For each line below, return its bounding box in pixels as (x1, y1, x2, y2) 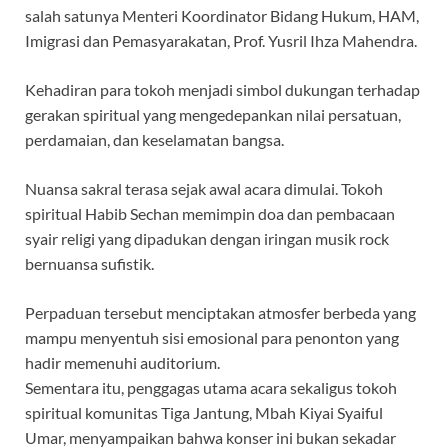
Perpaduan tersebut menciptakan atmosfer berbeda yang (25, 302, 416, 322)
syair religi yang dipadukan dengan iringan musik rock (25, 228, 389, 248)
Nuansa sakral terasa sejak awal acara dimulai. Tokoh (25, 178, 383, 198)
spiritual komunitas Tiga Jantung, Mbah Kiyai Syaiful (25, 402, 383, 422)
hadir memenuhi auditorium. (25, 352, 220, 372)
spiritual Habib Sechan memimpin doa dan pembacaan (25, 203, 395, 223)
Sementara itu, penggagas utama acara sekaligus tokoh (25, 377, 397, 397)
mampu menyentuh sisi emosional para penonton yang (25, 327, 399, 347)
